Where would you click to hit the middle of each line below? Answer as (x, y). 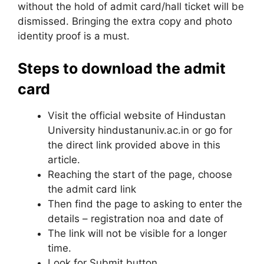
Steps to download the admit (122, 68)
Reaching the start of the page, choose (140, 174)
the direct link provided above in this (134, 145)
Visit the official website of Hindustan (137, 115)
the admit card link (92, 189)
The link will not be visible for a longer (137, 233)
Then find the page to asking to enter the (145, 204)
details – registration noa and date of (136, 219)
